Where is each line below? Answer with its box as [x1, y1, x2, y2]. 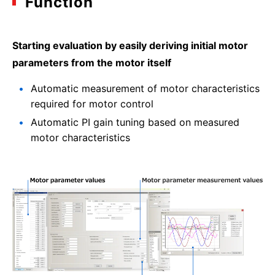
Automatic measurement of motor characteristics [31, 82, 260, 95]
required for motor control [31, 97, 153, 110]
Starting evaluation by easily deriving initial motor [12, 39, 248, 52]
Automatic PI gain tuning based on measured [31, 115, 239, 128]
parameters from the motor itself [12, 56, 171, 69]
